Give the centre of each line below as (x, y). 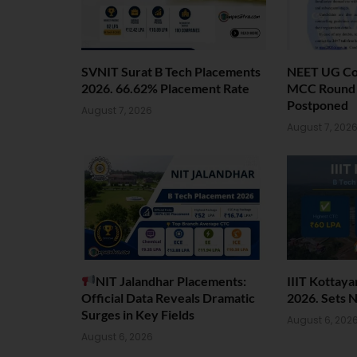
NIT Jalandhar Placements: (171, 280)
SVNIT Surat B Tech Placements (171, 72)
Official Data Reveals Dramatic (168, 297)
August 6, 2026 (117, 336)
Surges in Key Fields (138, 314)
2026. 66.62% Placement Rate (165, 88)
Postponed (318, 105)
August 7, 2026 (117, 111)
